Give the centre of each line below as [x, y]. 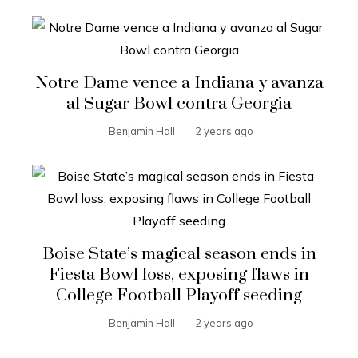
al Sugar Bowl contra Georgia [179, 103]
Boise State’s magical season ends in [179, 254]
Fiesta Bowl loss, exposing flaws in [179, 274]
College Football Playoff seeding [179, 295]
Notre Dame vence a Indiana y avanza [179, 83]
